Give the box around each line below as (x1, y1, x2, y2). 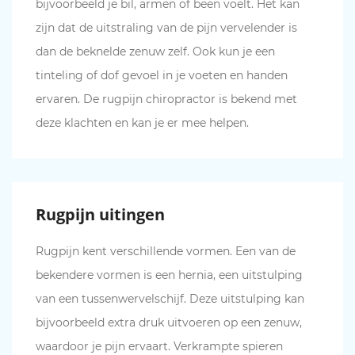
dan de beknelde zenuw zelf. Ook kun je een (36, 44, 275, 59)
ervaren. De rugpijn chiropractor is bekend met (36, 92, 297, 106)
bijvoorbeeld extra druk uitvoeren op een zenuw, (36, 315, 302, 330)
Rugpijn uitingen (36, 204, 165, 225)
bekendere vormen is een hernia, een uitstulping (36, 268, 303, 282)
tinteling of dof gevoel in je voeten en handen (36, 68, 288, 82)
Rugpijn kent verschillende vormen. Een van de (36, 244, 296, 258)
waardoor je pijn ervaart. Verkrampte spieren (36, 339, 283, 353)
